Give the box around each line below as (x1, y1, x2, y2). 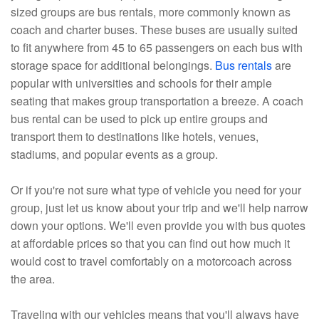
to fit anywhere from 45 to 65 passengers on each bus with (11, 39, 303, 56)
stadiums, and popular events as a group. (11, 146, 218, 163)
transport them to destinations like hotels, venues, (11, 128, 258, 145)
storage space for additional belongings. (11, 57, 215, 74)
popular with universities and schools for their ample (11, 75, 272, 92)
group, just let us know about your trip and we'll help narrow (11, 199, 308, 216)
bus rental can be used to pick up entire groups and (11, 110, 268, 127)
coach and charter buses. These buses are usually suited (11, 21, 298, 38)
